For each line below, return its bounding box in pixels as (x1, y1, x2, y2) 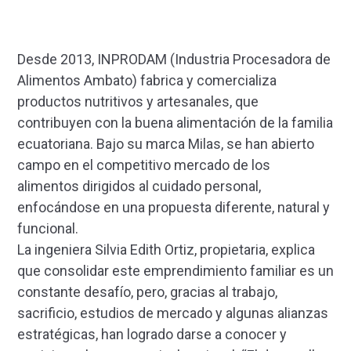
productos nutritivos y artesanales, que (17, 93, 259, 110)
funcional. (17, 220, 78, 237)
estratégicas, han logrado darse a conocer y (17, 326, 287, 343)
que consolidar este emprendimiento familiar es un (17, 262, 334, 280)
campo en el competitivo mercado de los (17, 157, 270, 174)
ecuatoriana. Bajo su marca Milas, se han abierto (17, 136, 314, 153)
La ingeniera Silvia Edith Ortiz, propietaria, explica (17, 241, 315, 259)
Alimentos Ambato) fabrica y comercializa (17, 72, 277, 89)
